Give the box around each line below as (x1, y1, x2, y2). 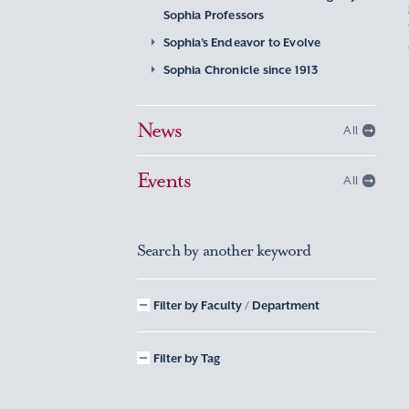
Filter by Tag (152, 351, 220, 366)
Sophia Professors (163, 7, 265, 23)
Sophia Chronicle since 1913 (163, 62, 319, 78)
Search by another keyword (136, 240, 311, 260)
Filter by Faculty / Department (152, 298, 320, 313)
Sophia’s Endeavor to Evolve (163, 35, 321, 50)
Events (136, 167, 192, 194)
